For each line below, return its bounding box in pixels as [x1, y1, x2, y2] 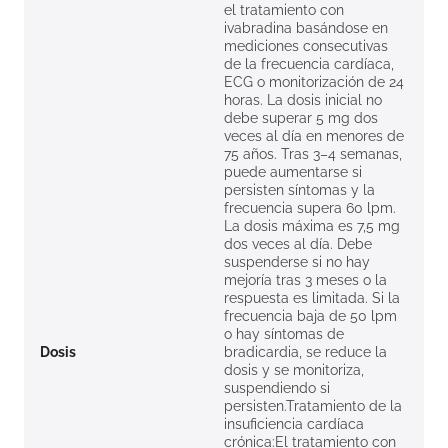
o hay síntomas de [224, 326, 344, 343]
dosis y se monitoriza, [224, 362, 364, 379]
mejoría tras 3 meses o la [224, 272, 387, 289]
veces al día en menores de [224, 128, 404, 145]
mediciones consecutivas [224, 38, 388, 55]
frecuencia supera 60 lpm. [224, 200, 396, 217]
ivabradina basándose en [224, 20, 388, 37]
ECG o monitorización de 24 [224, 74, 404, 91]
